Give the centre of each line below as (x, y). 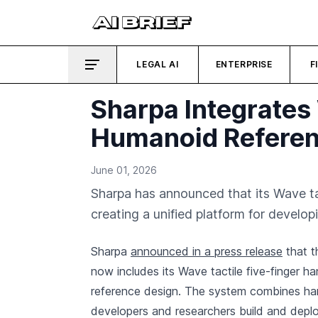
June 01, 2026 (124, 170)
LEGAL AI (158, 64)
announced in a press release (207, 251)
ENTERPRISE (244, 64)
